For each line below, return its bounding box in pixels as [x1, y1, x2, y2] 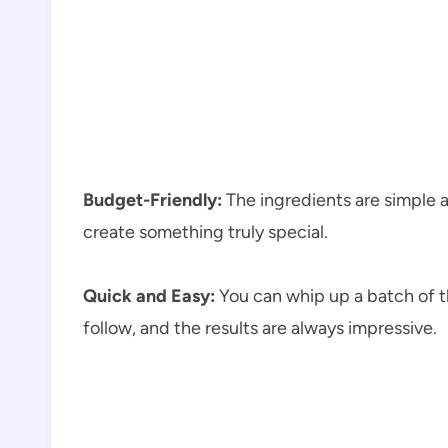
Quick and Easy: [83, 284, 215, 307]
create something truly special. [83, 220, 328, 243]
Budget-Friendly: [83, 188, 222, 211]
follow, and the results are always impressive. [83, 316, 437, 339]
